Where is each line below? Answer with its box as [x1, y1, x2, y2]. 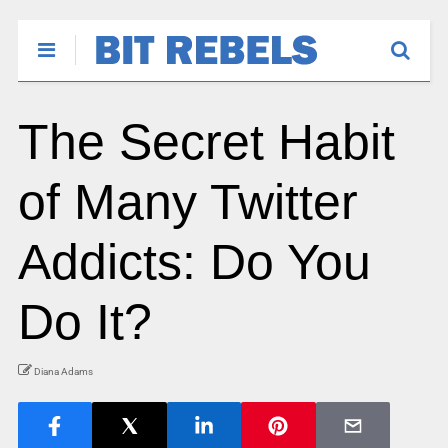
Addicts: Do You [17, 234, 371, 290]
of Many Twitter [17, 174, 358, 230]
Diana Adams [33, 366, 93, 377]
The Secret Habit [17, 114, 395, 170]
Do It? [17, 294, 152, 350]
